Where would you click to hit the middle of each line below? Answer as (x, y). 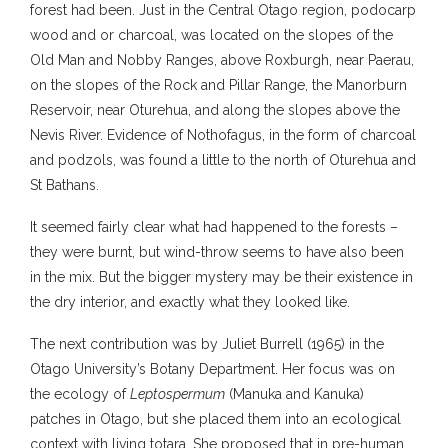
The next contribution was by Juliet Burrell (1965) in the (207, 343)
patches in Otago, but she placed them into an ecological (215, 418)
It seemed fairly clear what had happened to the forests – (214, 226)
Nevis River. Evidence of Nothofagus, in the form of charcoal (223, 134)
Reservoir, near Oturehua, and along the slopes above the (215, 109)
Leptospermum (177, 393)
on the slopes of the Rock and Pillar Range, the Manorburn (218, 84)
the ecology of (80, 393)
